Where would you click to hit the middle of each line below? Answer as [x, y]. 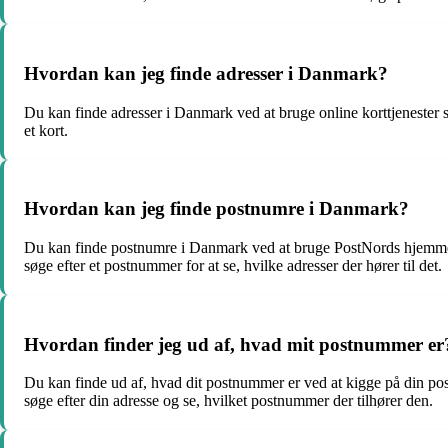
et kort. [46, 130]
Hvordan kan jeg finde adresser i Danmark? [206, 73]
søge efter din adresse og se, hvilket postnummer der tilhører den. [228, 401]
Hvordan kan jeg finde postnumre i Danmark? [216, 209]
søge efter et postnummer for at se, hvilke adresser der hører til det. [233, 265]
